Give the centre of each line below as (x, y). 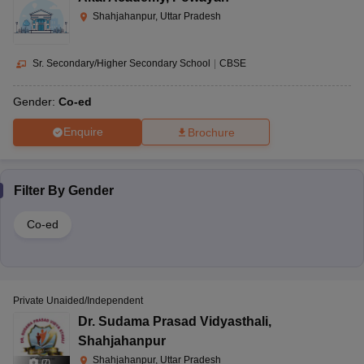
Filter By (41, 190)
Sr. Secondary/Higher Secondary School (121, 63)
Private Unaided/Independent (78, 300)
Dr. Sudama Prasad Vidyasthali (173, 321)
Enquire (83, 132)
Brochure (211, 132)
